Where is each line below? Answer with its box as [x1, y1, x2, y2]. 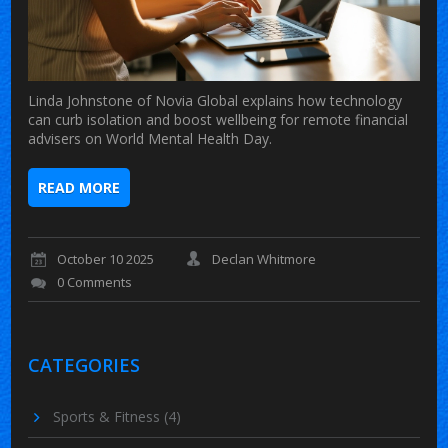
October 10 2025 [57, 250, 155, 269]
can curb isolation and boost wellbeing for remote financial [28, 109, 409, 129]
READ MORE [38, 177, 121, 197]
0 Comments [57, 273, 133, 292]
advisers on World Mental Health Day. [28, 128, 273, 148]
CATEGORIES [28, 352, 141, 377]
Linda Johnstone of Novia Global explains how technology [28, 90, 403, 110]
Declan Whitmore [212, 250, 317, 269]
